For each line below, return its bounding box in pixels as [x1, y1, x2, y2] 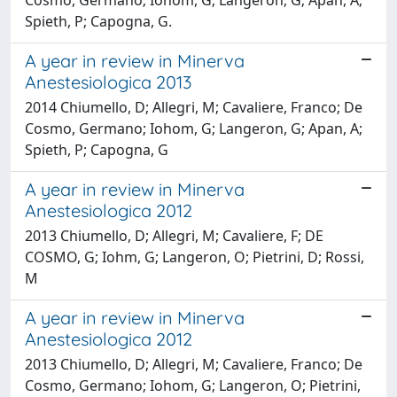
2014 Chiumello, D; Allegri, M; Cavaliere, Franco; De [25, 97, 362, 117]
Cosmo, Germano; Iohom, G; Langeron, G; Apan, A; [25, 118, 362, 138]
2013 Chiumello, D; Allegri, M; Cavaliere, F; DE [25, 225, 323, 245]
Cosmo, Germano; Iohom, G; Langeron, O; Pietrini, [25, 375, 361, 395]
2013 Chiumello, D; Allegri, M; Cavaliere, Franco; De [25, 354, 362, 374]
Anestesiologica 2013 [25, 70, 191, 93]
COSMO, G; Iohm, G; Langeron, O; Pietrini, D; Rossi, [25, 246, 364, 267]
